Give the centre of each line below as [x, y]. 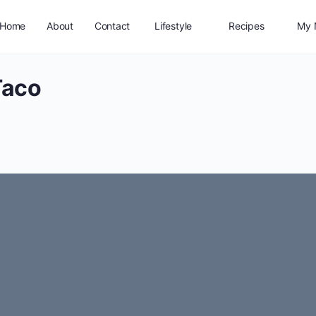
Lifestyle [174, 26]
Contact [112, 26]
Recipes [247, 26]
